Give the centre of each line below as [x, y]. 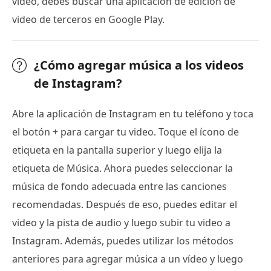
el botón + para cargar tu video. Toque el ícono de [126, 132]
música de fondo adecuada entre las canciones [119, 187]
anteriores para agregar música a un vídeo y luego [128, 259]
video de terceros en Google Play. [88, 20]
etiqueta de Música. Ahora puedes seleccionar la [122, 168]
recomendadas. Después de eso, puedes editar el [125, 205]
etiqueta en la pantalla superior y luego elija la [117, 150]
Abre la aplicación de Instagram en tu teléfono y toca [133, 114]
